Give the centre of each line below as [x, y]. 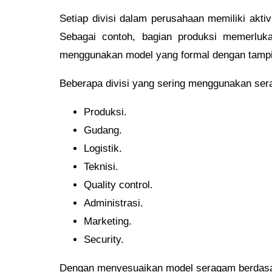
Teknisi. [101, 166]
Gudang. [103, 130]
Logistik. [103, 148]
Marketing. [108, 221]
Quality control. [118, 185]
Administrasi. [114, 203]
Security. [104, 239]
